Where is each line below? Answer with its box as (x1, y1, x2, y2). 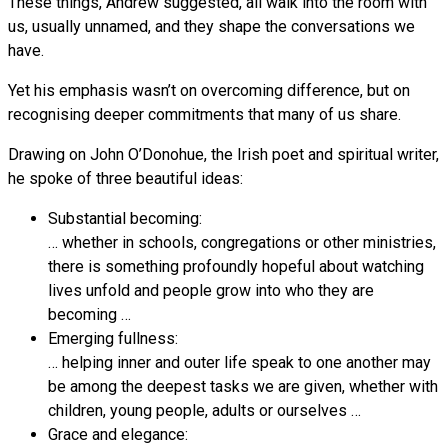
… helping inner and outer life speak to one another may (48, 353, 431, 373)
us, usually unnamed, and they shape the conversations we (8, 17, 415, 37)
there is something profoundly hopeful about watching (48, 257, 424, 277)
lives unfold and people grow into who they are (48, 281, 374, 301)
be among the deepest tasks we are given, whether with (48, 377, 438, 397)
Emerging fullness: (48, 329, 178, 349)
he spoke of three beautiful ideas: (8, 169, 243, 189)
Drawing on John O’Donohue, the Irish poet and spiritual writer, (8, 145, 439, 165)
